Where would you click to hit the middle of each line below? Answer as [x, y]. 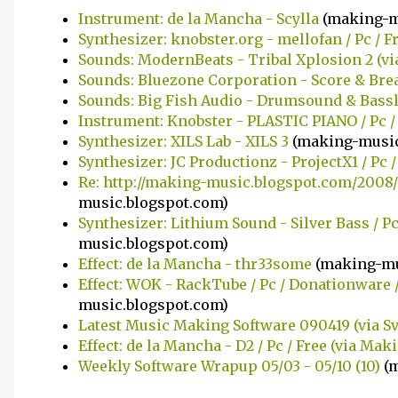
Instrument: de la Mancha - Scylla [200, 18]
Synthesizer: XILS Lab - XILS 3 [185, 141]
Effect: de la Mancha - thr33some [197, 263]
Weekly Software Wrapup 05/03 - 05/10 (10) [231, 366]
